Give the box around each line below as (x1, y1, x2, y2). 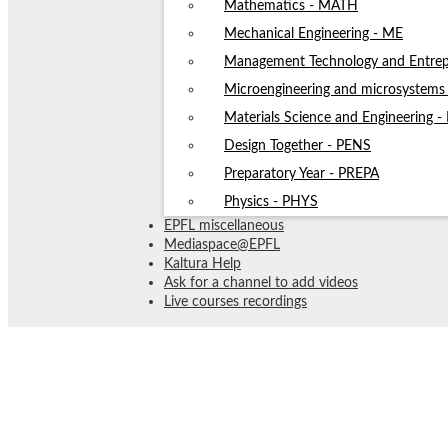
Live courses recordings (164, 295, 307, 309)
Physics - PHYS (224, 195, 318, 209)
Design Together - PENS (224, 139, 371, 153)
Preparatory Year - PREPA (224, 167, 379, 181)
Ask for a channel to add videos (164, 276, 358, 290)
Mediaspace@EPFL (164, 238, 280, 252)
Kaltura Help (164, 257, 241, 271)
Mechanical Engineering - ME (224, 27, 403, 41)
